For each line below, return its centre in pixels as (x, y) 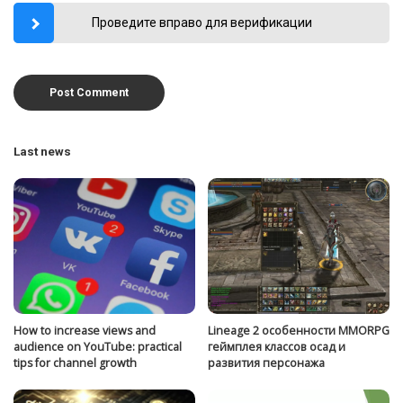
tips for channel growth (75, 363)
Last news (42, 151)
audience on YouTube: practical (98, 347)
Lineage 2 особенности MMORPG (299, 331)
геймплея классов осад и (277, 347)
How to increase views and (85, 331)
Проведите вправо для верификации (201, 22)
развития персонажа (266, 363)
